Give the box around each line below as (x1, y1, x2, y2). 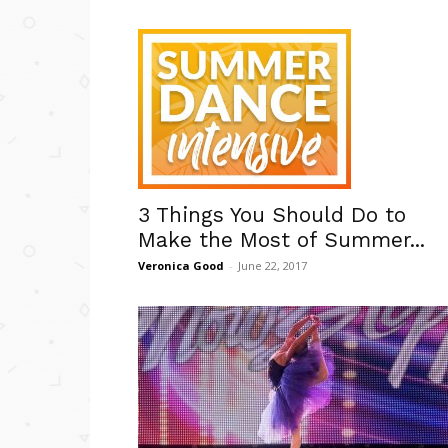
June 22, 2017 (238, 257, 307, 273)
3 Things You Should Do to (138, 201, 406, 227)
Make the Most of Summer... (138, 226, 425, 252)
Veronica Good (138, 257, 224, 273)
